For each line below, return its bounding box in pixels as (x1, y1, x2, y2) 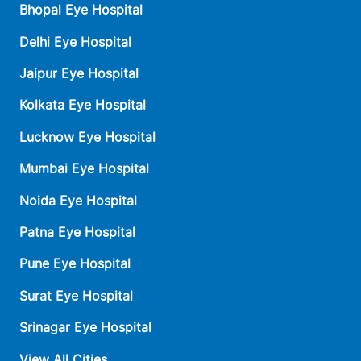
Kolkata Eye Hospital (19, 97, 146, 114)
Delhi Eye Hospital (19, 33, 131, 50)
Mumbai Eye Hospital (19, 160, 149, 177)
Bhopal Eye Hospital (19, 2, 143, 19)
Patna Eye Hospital (19, 223, 135, 240)
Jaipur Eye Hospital (19, 65, 139, 82)
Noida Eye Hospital (19, 192, 137, 209)
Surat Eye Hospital (19, 287, 133, 304)
